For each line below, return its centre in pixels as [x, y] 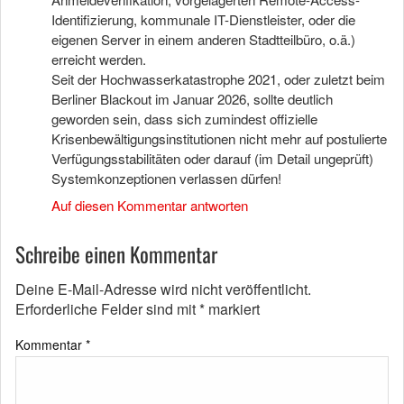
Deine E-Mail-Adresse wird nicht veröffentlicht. [163, 289]
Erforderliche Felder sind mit [107, 309]
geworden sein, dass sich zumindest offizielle [184, 119]
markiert [232, 309]
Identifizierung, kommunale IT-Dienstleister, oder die [203, 19]
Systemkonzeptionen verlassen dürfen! [166, 178]
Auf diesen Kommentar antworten [150, 205]
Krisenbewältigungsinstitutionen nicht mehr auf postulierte [219, 138]
